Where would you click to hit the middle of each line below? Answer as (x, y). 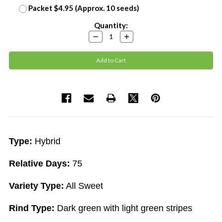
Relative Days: (39, 163)
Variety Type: (36, 186)
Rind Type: (32, 208)
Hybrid (46, 141)
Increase (134, 35)
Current (23, 25)
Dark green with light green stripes (123, 208)
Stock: (20, 36)
